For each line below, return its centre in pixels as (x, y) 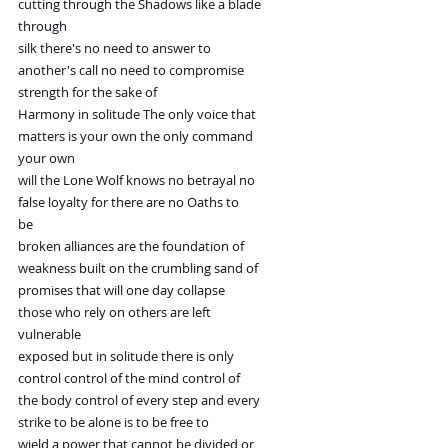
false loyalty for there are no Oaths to (128, 202)
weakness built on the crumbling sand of (138, 268)
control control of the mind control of (129, 378)
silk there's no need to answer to (114, 48)
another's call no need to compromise (131, 70)
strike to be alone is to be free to (113, 422)
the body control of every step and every (139, 400)
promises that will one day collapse (121, 290)
